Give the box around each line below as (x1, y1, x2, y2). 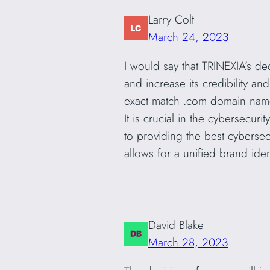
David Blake (148, 216, 204, 233)
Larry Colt (148, 10, 194, 28)
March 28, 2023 (148, 233, 228, 251)
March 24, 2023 (148, 28, 229, 45)
